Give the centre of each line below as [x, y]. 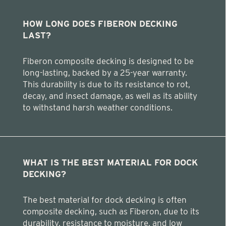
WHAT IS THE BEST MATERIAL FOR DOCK [110, 162]
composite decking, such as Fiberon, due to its [111, 211]
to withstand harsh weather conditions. [98, 107]
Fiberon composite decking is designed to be [108, 61]
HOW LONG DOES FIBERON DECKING [100, 23]
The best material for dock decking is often [105, 200]
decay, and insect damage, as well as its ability [110, 96]
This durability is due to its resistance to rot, [106, 84]
